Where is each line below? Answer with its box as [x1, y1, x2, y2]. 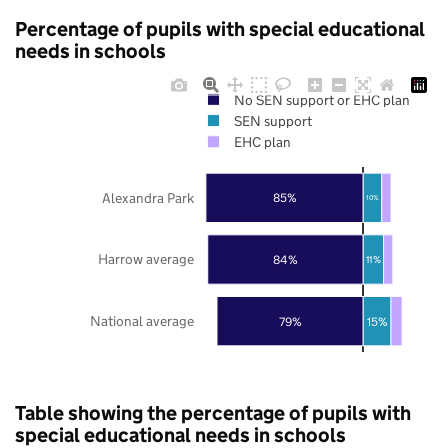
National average [90, 311, 194, 330]
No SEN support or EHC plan [233, 90, 410, 109]
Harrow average [98, 249, 194, 268]
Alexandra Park [102, 188, 195, 207]
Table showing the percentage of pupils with [15, 400, 411, 425]
